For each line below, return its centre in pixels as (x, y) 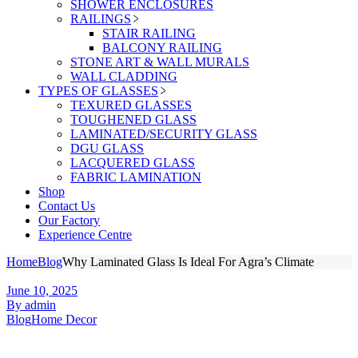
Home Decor (64, 319)
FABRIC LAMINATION (136, 177)
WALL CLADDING (124, 76)
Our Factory (69, 220)
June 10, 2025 (42, 290)
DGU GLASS (107, 148)
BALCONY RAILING (162, 48)
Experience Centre (85, 235)
